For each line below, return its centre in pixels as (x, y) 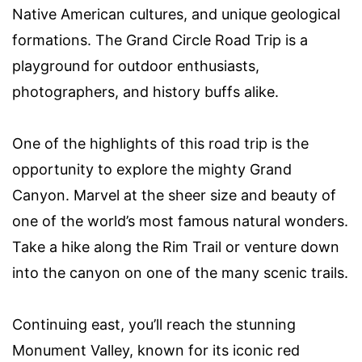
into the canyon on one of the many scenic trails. (180, 273)
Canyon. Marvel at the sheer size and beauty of (174, 196)
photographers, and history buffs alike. (145, 92)
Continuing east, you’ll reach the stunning (154, 325)
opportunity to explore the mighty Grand (152, 170)
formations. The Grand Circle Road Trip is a (160, 40)
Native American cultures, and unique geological (176, 15)
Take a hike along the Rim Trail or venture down (176, 247)
